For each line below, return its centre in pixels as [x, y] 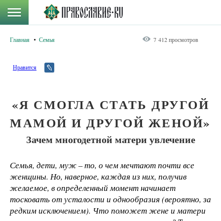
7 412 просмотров [176, 39]
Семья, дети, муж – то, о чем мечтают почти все [102, 165]
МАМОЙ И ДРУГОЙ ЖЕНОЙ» [110, 123]
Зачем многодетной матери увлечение [110, 139]
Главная [20, 39]
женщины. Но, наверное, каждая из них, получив [98, 176]
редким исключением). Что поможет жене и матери [108, 210]
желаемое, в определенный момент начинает [93, 188]
